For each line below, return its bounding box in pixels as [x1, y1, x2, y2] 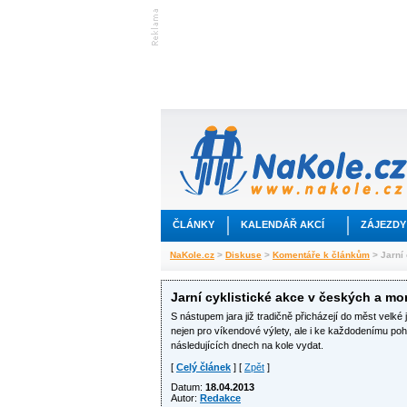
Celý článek [176, 362, 231, 372]
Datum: [171, 382, 205, 392]
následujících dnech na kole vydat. [171, 340, 323, 351]
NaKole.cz [170, 250, 214, 260]
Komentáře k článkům [273, 250, 370, 260]
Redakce [200, 392, 241, 403]
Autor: [171, 392, 200, 403]
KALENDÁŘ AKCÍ [241, 219, 324, 230]
